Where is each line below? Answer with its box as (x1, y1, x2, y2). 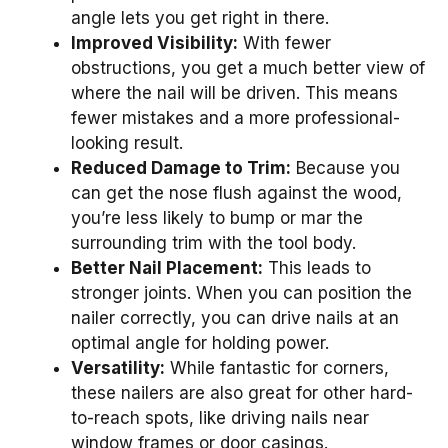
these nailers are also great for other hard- (71, 382, 413, 403)
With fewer (238, 32, 331, 53)
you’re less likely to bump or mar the (71, 207, 363, 228)
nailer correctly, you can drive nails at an (71, 307, 399, 328)
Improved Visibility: (71, 32, 238, 53)
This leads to (263, 257, 371, 278)
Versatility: (71, 357, 165, 378)
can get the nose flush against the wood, (71, 182, 402, 203)
